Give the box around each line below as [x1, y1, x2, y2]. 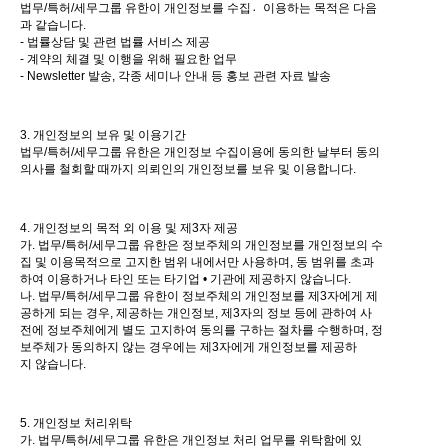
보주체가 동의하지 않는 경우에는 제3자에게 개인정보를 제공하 [20, 340, 357, 355]
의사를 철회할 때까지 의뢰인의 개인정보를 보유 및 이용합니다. [20, 162, 356, 177]
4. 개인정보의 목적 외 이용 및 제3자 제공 [20, 221, 238, 236]
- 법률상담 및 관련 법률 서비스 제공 [20, 35, 210, 50]
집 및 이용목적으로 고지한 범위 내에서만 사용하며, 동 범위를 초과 [20, 255, 374, 270]
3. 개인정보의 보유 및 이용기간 [20, 128, 186, 143]
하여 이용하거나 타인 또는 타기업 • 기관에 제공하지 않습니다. [20, 272, 351, 287]
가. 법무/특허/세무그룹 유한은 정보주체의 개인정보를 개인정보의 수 [20, 238, 383, 253]
